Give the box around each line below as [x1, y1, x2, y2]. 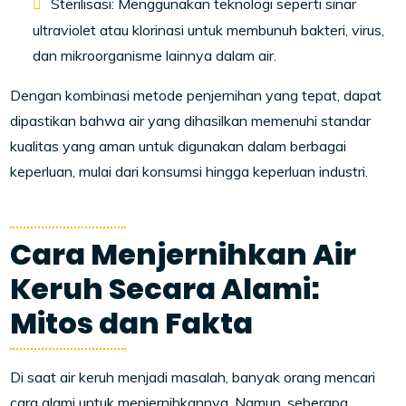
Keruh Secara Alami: [10, 268, 321, 309]
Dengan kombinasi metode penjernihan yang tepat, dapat [10, 86, 382, 104]
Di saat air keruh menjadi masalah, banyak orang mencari [10, 368, 376, 386]
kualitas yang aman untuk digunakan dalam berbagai [10, 137, 347, 155]
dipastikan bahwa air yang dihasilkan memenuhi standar [10, 111, 372, 130]
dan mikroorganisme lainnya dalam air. [33, 46, 277, 64]
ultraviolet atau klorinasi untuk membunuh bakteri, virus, [33, 21, 385, 39]
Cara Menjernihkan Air [10, 234, 357, 275]
